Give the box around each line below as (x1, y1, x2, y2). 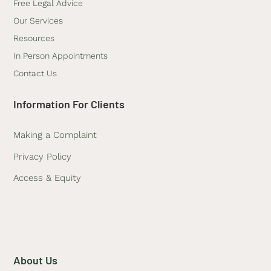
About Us (13, 253, 58, 267)
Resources (13, 33, 55, 44)
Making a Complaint (13, 129, 97, 141)
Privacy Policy (13, 151, 72, 162)
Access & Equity (13, 172, 82, 184)
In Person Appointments (13, 51, 108, 61)
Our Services (13, 16, 64, 26)
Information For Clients (13, 97, 125, 111)
